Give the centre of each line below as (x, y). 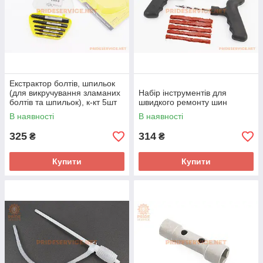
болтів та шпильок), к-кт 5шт (63, 102)
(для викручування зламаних (65, 93)
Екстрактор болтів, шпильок (62, 83)
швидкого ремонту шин (183, 102)
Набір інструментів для (183, 93)
